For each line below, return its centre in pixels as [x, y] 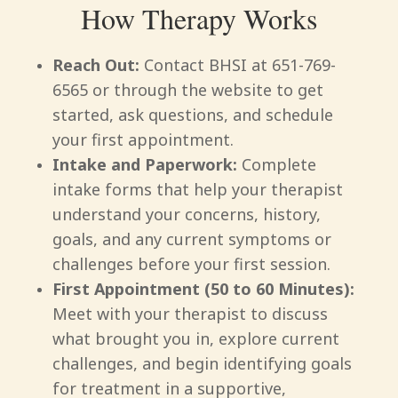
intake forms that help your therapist [197, 190]
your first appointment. [143, 140]
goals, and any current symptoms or [191, 239]
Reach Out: [96, 65]
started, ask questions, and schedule [192, 115]
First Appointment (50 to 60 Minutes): [203, 289]
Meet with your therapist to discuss [190, 314]
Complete [276, 165]
